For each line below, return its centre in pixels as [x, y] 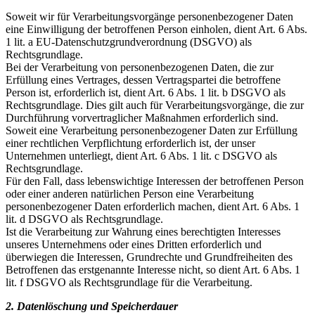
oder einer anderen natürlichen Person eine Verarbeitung [130, 193]
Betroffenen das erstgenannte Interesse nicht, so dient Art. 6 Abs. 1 [153, 269]
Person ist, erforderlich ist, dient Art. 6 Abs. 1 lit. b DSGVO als [146, 92]
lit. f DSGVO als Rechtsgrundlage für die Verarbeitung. [129, 282]
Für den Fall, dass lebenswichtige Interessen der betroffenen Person [155, 181]
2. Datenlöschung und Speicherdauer [92, 306]
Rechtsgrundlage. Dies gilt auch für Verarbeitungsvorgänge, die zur [155, 105]
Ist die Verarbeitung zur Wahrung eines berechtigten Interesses [143, 231]
